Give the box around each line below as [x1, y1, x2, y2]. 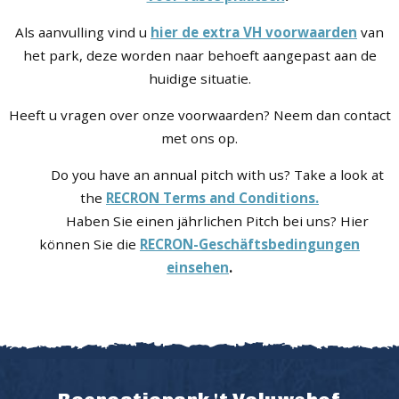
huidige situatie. [148, 69, 251, 88]
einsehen [167, 258, 229, 277]
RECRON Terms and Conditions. [106, 189, 319, 208]
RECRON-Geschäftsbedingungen [140, 235, 360, 254]
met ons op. [161, 129, 238, 148]
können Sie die [39, 235, 140, 254]
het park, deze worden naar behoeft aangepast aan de [22, 46, 377, 65]
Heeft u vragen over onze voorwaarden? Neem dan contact [8, 106, 391, 125]
